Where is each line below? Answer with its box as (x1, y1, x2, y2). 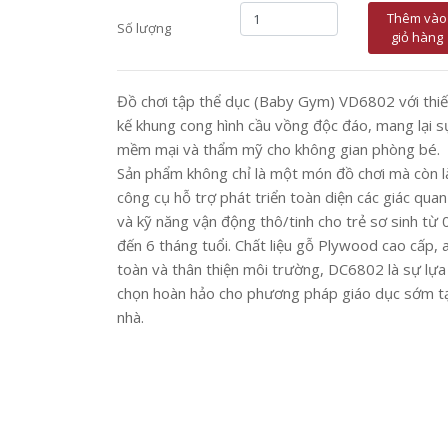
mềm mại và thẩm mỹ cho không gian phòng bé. (117, 139, 440, 159)
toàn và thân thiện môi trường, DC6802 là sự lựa (117, 259, 446, 279)
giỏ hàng (391, 28, 443, 46)
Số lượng (117, 19, 171, 37)
